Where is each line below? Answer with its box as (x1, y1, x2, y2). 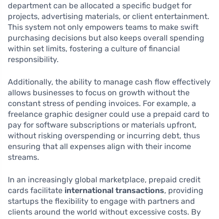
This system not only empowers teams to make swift (8, 22, 198, 32)
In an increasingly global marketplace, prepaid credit (8, 175, 200, 185)
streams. (8, 153, 39, 162)
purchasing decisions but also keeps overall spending (8, 33, 204, 43)
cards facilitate (8, 186, 65, 196)
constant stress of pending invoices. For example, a (8, 99, 196, 109)
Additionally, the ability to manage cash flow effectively (8, 77, 211, 87)
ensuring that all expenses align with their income (8, 142, 191, 152)
